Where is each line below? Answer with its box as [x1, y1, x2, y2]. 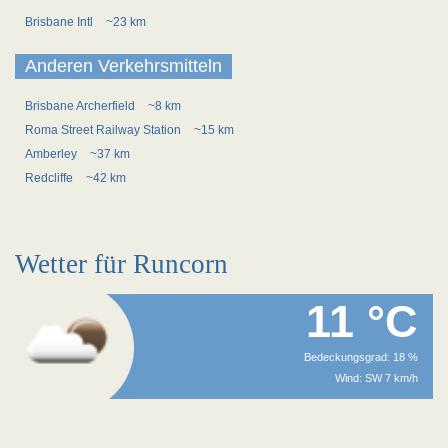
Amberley [25, 147, 80, 161]
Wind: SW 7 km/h [335, 372, 418, 384]
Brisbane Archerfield [25, 99, 138, 113]
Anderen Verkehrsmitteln [25, 56, 222, 76]
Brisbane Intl [25, 15, 96, 29]
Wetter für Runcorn [15, 249, 228, 279]
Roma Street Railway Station [25, 123, 184, 137]
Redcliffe [25, 171, 76, 185]
